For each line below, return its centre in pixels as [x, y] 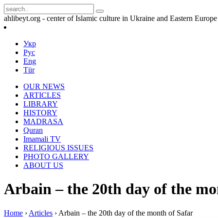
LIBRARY [41, 104]
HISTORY [40, 113]
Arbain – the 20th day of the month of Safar [126, 213]
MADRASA [43, 121]
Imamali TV [42, 139]
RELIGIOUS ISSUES [58, 148]
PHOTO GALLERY [56, 156]
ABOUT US [43, 165]
